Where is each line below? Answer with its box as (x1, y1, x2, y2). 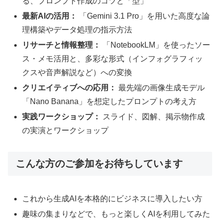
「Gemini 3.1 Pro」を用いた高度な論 (77, 11, 210, 20)
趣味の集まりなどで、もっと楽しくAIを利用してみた (22, 209, 211, 218)
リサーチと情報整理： (22, 40, 101, 49)
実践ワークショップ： (22, 112, 101, 121)
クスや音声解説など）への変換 (22, 68, 133, 77)
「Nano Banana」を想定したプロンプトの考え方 (22, 97, 197, 106)
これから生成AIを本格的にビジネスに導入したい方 (22, 194, 203, 203)
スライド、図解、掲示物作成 (101, 112, 205, 121)
